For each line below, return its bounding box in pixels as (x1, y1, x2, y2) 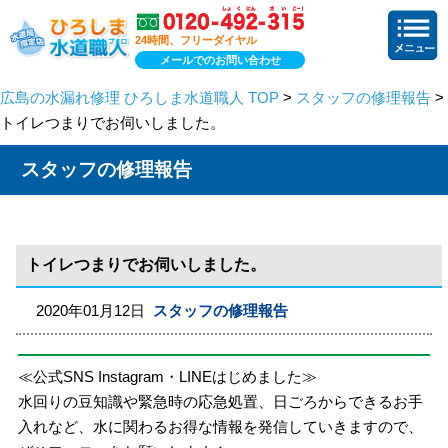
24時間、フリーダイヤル (135, 33, 257, 46)
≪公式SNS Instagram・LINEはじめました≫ (18, 367, 318, 385)
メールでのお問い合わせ (159, 53, 281, 66)
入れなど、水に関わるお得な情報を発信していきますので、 (18, 417, 424, 435)
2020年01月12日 (36, 302, 154, 319)
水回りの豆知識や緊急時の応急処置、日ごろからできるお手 (18, 392, 424, 410)
